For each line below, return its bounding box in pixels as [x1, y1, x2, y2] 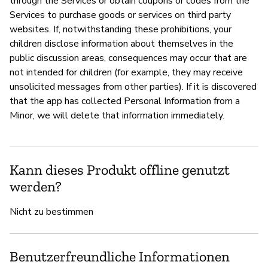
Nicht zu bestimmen [10, 205, 93, 218]
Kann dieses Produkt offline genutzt [10, 160, 230, 178]
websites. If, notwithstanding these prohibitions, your [10, 22, 232, 36]
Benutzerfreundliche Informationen [10, 247, 230, 265]
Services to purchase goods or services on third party [10, 8, 231, 22]
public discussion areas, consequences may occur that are [10, 51, 247, 65]
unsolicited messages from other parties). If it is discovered [10, 80, 257, 93]
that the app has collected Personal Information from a [10, 94, 240, 108]
